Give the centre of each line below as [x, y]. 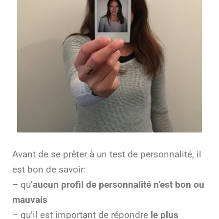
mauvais [30, 200]
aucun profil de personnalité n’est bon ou [119, 185]
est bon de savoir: [49, 169]
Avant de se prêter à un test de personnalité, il [107, 154]
